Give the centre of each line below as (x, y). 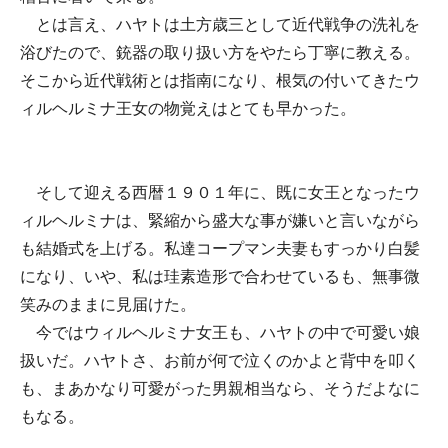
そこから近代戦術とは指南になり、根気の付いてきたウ (220, 80)
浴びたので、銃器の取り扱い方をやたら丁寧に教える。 (220, 52)
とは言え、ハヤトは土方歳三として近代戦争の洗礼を (220, 24)
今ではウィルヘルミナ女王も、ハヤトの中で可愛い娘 (220, 332)
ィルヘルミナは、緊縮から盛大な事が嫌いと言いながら (220, 220)
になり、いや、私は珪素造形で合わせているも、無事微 (220, 276)
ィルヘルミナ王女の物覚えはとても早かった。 (188, 108)
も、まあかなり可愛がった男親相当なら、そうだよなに (220, 388)
